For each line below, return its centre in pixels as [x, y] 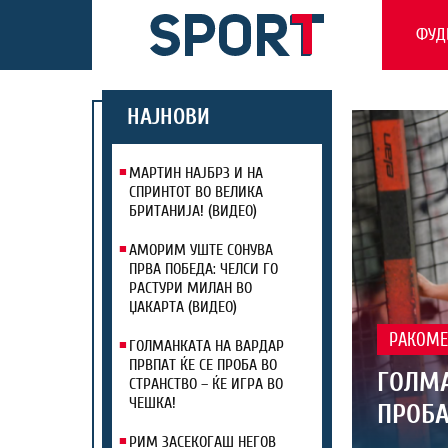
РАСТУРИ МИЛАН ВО [190, 288]
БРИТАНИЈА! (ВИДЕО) [193, 211]
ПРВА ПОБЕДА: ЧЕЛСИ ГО [203, 269]
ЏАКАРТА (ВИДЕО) [183, 307]
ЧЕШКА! [152, 403]
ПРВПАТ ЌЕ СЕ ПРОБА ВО [203, 365]
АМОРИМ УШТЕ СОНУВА [201, 250]
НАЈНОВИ [168, 117]
